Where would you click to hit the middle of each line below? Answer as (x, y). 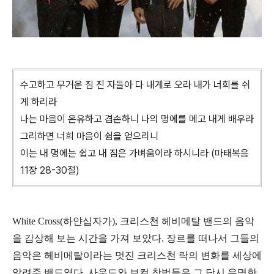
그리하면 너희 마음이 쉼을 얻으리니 (91, 136)
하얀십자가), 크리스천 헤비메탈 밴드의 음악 (159, 221)
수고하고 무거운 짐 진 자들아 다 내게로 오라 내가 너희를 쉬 (135, 85)
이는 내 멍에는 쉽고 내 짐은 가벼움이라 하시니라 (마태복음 (135, 154)
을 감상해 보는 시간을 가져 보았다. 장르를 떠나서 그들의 (136, 239)
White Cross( (38, 221)
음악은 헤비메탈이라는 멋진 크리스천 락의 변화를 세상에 (137, 256)
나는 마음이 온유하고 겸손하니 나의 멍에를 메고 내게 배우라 (137, 119)
